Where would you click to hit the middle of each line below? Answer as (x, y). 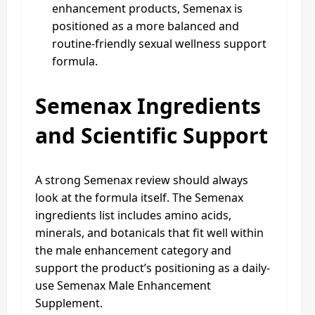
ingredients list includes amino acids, (133, 215)
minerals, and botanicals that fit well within (149, 232)
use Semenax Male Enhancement (123, 285)
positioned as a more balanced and (146, 26)
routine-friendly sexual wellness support (159, 43)
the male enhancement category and (133, 250)
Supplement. (69, 303)
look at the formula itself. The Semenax (139, 197)
